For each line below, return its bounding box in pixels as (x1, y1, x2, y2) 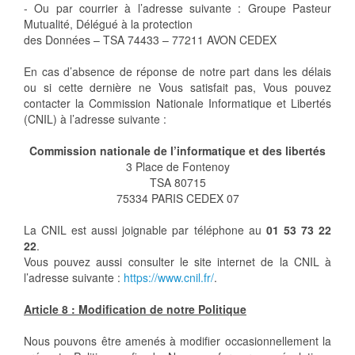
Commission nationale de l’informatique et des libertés (29, 143, 326, 159)
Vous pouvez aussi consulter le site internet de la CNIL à (24, 254, 331, 270)
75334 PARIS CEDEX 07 (116, 190, 239, 207)
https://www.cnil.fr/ (124, 269, 214, 286)
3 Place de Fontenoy (125, 158, 230, 175)
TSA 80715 (149, 174, 206, 191)
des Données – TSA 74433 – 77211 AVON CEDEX (24, 32, 277, 48)
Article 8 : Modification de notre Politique (24, 301, 246, 318)
